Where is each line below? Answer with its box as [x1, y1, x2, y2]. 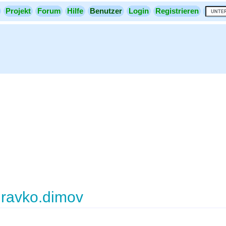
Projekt [6, 7, 31, 15]
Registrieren [155, 7, 199, 15]
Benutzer [90, 7, 122, 15]
